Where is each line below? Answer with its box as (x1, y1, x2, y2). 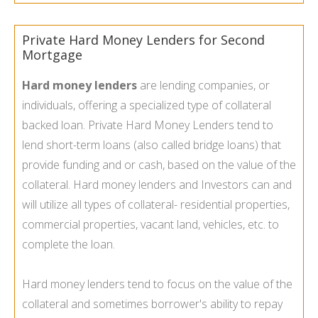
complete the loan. (22, 236, 115, 252)
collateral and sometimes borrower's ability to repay (22, 295, 283, 312)
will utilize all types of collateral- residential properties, (22, 196, 290, 212)
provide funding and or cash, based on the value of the (22, 156, 296, 172)
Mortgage (22, 45, 82, 63)
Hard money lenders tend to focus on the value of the (22, 275, 292, 292)
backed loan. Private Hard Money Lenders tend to (22, 116, 273, 133)
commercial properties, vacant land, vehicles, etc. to (22, 216, 279, 232)
